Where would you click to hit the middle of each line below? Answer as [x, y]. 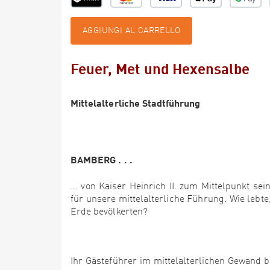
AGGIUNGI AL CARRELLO [131, 31]
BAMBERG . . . [102, 159]
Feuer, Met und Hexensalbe [160, 68]
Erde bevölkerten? [109, 212]
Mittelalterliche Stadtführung [136, 103]
